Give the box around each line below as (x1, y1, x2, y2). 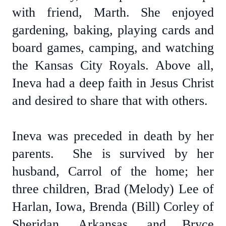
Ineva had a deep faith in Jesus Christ (12, 76, 214, 90)
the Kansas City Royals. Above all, (12, 58, 214, 73)
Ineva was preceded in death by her (12, 129, 214, 143)
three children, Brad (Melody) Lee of (12, 182, 214, 196)
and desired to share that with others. (12, 93, 208, 108)
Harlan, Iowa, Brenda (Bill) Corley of (12, 199, 214, 214)
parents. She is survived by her (12, 146, 214, 161)
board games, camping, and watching (12, 40, 214, 55)
